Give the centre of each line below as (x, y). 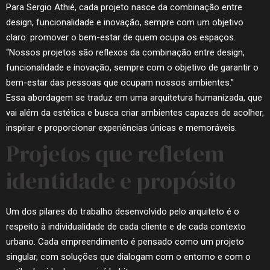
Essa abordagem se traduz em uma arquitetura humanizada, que (134, 98)
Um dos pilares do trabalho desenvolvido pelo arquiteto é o (123, 212)
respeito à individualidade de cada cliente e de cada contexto (126, 227)
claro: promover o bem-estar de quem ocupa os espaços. (121, 38)
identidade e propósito (121, 181)
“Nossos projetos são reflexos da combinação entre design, (125, 53)
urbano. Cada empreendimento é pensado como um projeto (125, 242)
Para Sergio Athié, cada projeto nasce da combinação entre (124, 8)
